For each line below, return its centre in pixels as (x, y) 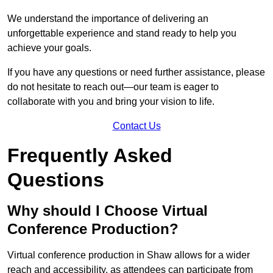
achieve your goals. (49, 48)
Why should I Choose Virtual (108, 211)
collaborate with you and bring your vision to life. (111, 102)
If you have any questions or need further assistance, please (136, 73)
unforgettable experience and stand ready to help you (122, 34)
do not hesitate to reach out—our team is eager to (113, 87)
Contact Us (136, 126)
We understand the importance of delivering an (108, 19)
